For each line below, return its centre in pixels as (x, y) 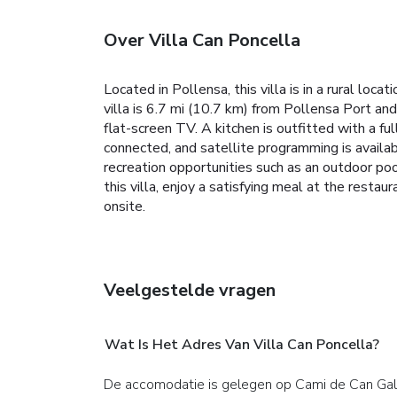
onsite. (125, 206)
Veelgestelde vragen (190, 290)
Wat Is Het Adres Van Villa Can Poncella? (242, 344)
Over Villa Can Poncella (202, 40)
